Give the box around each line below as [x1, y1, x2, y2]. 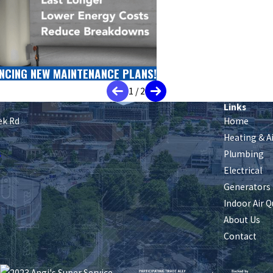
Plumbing [224, 147, 264, 160]
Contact [224, 230, 257, 242]
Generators [224, 180, 271, 193]
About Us [224, 213, 261, 225]
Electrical [224, 164, 263, 176]
